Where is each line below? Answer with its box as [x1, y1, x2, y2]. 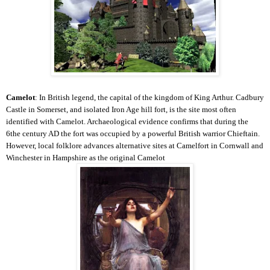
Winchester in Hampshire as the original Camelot [6, 152, 165, 162]
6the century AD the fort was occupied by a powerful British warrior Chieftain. [6, 128, 260, 138]
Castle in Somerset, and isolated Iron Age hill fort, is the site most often [6, 104, 236, 114]
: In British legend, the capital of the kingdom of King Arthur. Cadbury [35, 92, 264, 102]
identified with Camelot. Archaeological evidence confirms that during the [6, 116, 248, 126]
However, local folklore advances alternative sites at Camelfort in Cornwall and [6, 140, 263, 150]
